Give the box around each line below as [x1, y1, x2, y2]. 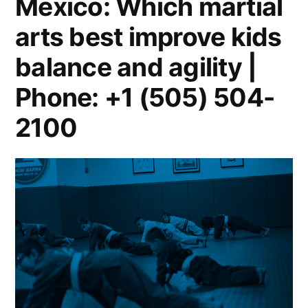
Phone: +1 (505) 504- [15, 81, 275, 113]
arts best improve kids [15, 21, 282, 52]
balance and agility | [15, 51, 257, 82]
